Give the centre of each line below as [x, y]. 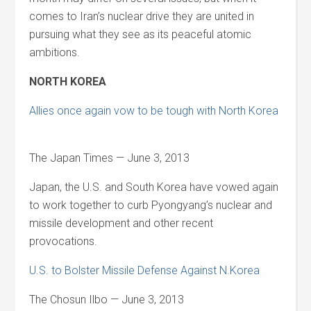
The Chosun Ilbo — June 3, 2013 [107, 300]
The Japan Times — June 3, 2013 [110, 158]
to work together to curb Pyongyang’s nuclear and [151, 205]
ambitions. [55, 52]
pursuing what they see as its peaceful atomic [141, 34]
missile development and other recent [121, 223]
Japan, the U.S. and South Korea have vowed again [154, 187]
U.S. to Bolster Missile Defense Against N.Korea [146, 270]
